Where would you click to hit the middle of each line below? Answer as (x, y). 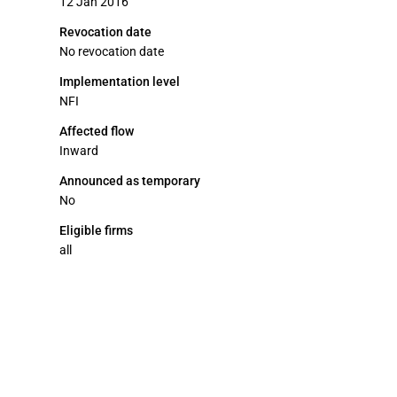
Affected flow (97, 131)
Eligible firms (96, 230)
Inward (79, 151)
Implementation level (120, 82)
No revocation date (112, 51)
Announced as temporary (130, 181)
